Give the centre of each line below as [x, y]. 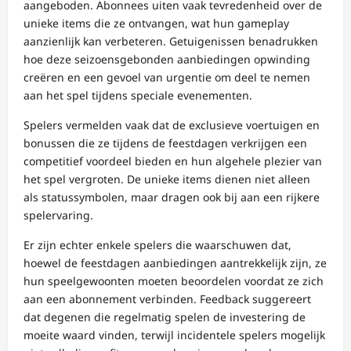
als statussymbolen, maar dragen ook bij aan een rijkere [172, 197]
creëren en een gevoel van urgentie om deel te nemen [167, 78]
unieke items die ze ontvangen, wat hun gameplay [156, 24]
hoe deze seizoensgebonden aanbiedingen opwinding [167, 60]
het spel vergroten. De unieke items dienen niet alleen [167, 179]
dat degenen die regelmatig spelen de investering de [165, 317]
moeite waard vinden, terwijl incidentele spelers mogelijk [174, 335]
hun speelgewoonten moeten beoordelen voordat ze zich [174, 281]
